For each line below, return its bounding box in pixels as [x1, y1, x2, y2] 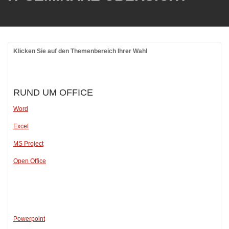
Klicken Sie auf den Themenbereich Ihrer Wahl [13, 48, 147, 55]
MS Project [13, 140, 43, 147]
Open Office [13, 157, 46, 165]
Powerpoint [13, 215, 45, 222]
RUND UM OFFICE [13, 87, 93, 98]
